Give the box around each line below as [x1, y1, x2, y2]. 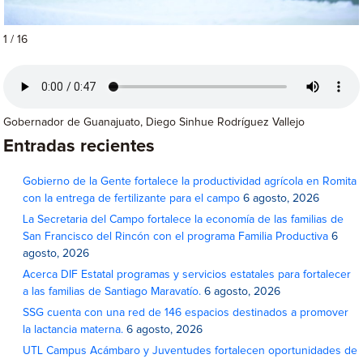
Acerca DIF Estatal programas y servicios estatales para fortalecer [23, 269, 352, 280]
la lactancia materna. [23, 324, 124, 335]
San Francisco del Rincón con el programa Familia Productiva [23, 231, 329, 242]
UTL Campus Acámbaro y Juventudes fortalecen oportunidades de [23, 345, 358, 357]
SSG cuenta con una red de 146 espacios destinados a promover [23, 307, 349, 318]
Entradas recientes [3, 138, 156, 156]
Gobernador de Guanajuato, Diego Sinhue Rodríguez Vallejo [3, 117, 305, 128]
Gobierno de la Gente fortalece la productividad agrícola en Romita [23, 176, 357, 187]
